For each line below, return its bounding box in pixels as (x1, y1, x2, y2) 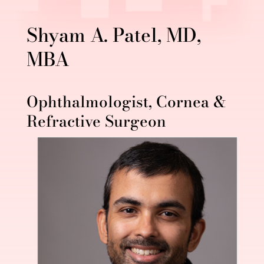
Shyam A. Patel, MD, (26, 20, 201, 49)
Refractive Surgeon (26, 109, 166, 133)
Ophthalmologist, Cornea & (26, 90, 226, 113)
